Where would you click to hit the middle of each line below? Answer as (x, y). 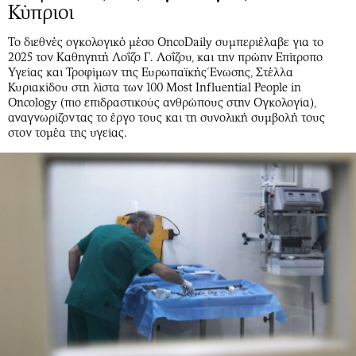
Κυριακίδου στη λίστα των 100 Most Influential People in (155, 88)
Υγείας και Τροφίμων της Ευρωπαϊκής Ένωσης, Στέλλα (151, 73)
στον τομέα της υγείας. (68, 133)
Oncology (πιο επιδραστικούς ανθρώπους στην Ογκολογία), (162, 103)
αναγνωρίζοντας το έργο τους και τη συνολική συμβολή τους (166, 118)
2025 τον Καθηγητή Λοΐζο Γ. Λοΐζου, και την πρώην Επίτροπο (165, 58)
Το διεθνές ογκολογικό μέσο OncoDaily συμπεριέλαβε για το (166, 43)
